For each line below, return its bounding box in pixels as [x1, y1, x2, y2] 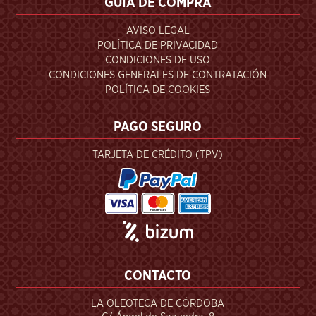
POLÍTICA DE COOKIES [105, 85, 211, 95]
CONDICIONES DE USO [105, 55, 211, 66]
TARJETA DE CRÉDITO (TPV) [92, 150, 224, 160]
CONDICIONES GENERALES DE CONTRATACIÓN [49, 70, 267, 80]
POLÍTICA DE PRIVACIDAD [97, 40, 219, 51]
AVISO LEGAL [126, 25, 190, 36]
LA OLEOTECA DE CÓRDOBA [91, 298, 225, 309]
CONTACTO [124, 269, 192, 283]
